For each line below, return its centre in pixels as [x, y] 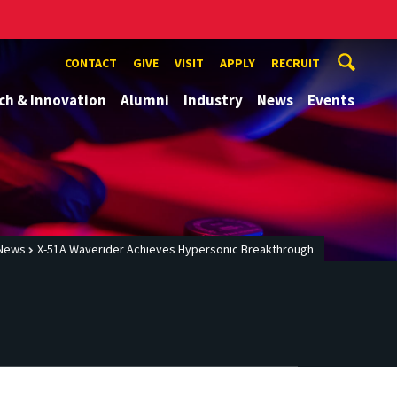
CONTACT [91, 63]
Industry [213, 100]
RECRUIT [296, 63]
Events [331, 100]
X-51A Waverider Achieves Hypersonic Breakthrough [175, 249]
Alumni [145, 100]
